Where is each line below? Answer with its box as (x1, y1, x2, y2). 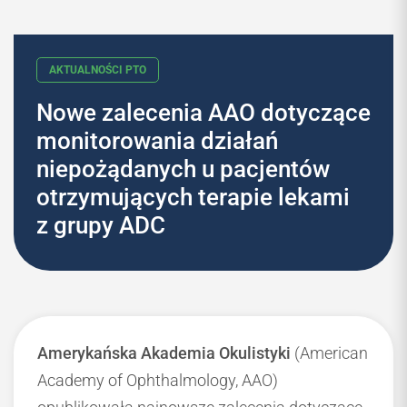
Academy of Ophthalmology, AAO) (37, 371, 278, 391)
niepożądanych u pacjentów (36, 155, 330, 184)
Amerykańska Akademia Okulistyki (37, 343, 291, 363)
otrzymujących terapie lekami (36, 184, 350, 212)
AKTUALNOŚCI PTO (57, 146, 173, 162)
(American (291, 343, 368, 363)
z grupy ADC (36, 212, 165, 240)
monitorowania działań (36, 127, 278, 155)
